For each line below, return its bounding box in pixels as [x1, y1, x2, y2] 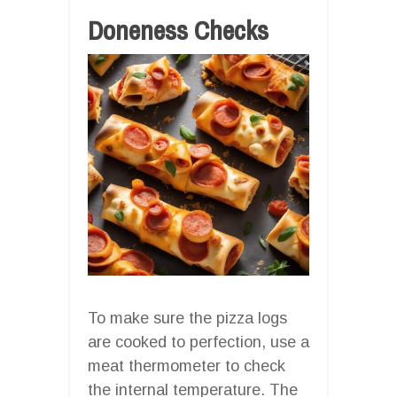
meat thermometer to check [88, 356, 285, 375]
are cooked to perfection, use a [88, 332, 309, 351]
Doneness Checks [88, 12, 269, 48]
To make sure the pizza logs [88, 308, 287, 327]
